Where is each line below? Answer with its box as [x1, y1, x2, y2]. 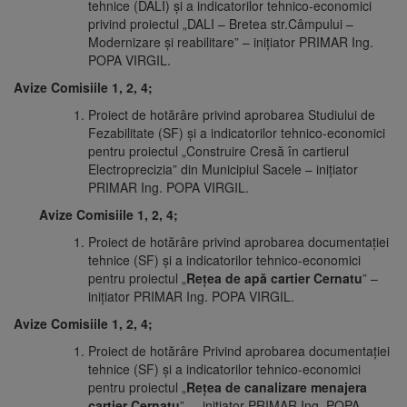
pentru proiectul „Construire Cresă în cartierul [88, 142, 349, 161]
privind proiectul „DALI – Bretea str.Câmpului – [88, 15, 353, 34]
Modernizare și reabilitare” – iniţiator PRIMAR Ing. [88, 33, 373, 52]
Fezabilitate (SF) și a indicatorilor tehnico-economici [88, 124, 385, 143]
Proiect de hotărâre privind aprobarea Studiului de [88, 105, 375, 124]
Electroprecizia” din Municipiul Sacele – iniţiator [88, 160, 358, 179]
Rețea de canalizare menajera [186, 378, 367, 397]
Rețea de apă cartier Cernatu [186, 269, 362, 288]
